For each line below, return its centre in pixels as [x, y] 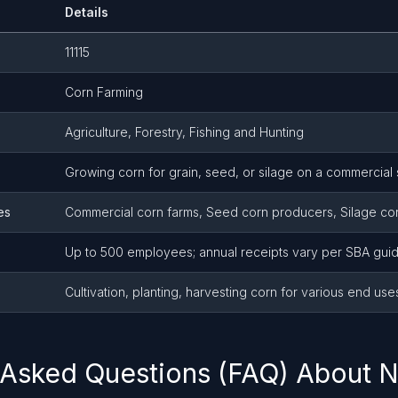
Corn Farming [104, 92]
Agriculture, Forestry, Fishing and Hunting [184, 132]
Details [87, 12]
